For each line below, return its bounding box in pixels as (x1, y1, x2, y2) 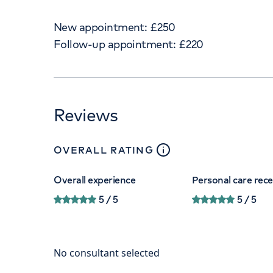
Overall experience (54, 174, 136, 186)
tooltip (179, 143, 212, 156)
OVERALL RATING (54, 144, 154, 156)
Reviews (54, 104, 118, 126)
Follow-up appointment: (54, 37, 176, 51)
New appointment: (54, 20, 147, 34)
